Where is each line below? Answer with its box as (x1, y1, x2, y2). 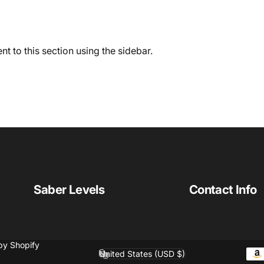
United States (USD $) (100, 249, 185, 259)
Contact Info (189, 181, 257, 197)
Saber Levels (34, 181, 105, 197)
